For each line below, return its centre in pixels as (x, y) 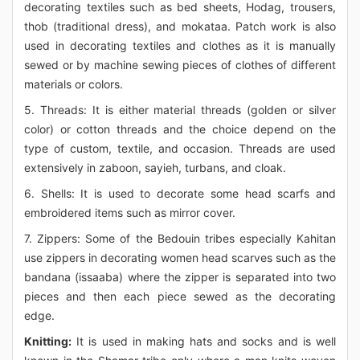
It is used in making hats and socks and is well (204, 342)
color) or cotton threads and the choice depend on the (180, 129)
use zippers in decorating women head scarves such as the (180, 258)
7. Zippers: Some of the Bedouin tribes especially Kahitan (180, 239)
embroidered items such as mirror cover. (130, 213)
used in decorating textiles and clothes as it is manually (180, 46)
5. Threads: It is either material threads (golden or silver (180, 110)
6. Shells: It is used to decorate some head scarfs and (180, 194)
